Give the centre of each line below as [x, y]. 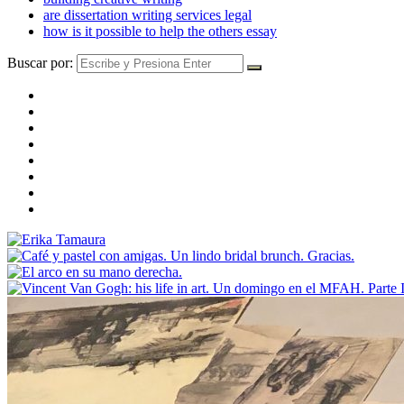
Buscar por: [40, 62]
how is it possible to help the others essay [160, 31]
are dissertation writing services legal [147, 14]
